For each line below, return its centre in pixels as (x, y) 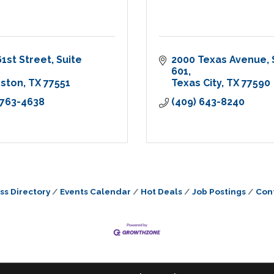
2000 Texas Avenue (219, 60)
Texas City (196, 83)
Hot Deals (161, 192)
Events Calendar (95, 192)
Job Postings (219, 192)
